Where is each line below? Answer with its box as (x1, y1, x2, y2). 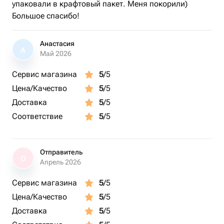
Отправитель (40, 148, 82, 156)
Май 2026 (40, 49, 71, 57)
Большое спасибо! (12, 11, 79, 20)
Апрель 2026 (40, 158, 81, 166)
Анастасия (40, 39, 74, 47)
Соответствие (12, 111, 62, 121)
